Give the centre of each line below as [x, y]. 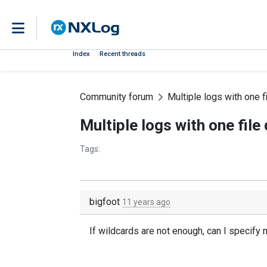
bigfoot [106, 202]
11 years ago [146, 202]
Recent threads [122, 54]
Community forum [117, 97]
